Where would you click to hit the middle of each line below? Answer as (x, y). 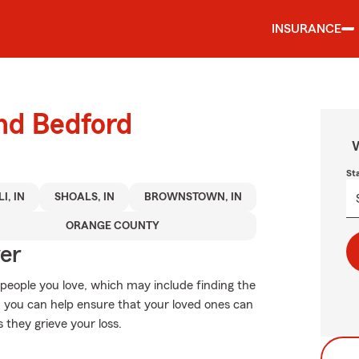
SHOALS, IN (84, 197)
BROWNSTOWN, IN (193, 197)
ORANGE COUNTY (113, 226)
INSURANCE (307, 29)
